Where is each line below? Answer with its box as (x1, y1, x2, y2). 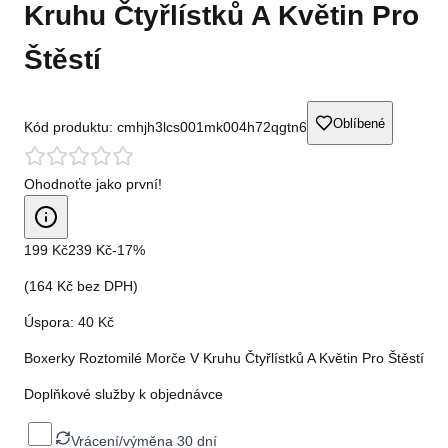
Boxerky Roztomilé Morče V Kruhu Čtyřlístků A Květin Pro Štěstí (24, 350, 424, 367)
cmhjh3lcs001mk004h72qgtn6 (117, 119, 307, 136)
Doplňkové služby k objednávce (24, 386, 223, 403)
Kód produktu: (24, 119, 117, 136)
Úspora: (24, 314, 78, 331)
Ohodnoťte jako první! (24, 176, 162, 193)
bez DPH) (73, 278, 138, 295)
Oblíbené (333, 115, 385, 131)
